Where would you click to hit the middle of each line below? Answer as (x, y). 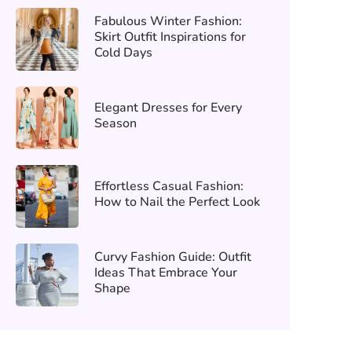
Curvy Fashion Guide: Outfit (172, 257)
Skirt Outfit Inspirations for (170, 37)
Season (115, 123)
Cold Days (123, 53)
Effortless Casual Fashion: (169, 186)
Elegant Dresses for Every (168, 108)
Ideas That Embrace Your (165, 273)
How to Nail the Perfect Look (177, 202)
